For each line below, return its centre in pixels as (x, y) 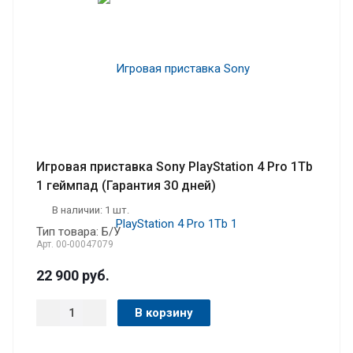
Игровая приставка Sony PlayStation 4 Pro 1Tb (175, 166)
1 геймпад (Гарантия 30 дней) (126, 185)
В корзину (164, 312)
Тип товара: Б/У (78, 231)
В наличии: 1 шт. (91, 210)
